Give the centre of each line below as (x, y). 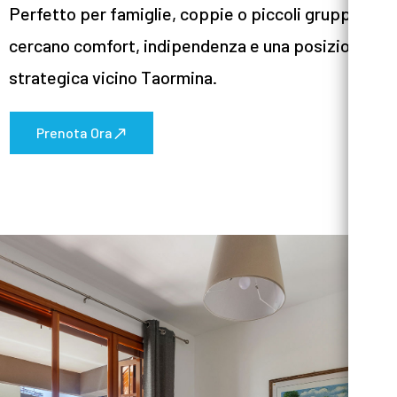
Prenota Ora (74, 133)
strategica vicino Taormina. (113, 78)
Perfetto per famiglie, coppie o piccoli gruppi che (198, 14)
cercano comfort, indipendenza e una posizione (189, 46)
